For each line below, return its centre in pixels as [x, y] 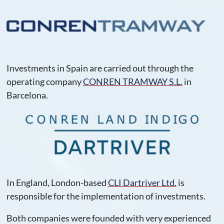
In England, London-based [57, 182]
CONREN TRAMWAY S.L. [132, 82]
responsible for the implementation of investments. [106, 196]
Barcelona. [27, 95]
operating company [44, 82]
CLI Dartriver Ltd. [142, 182]
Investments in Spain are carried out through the [100, 68]
